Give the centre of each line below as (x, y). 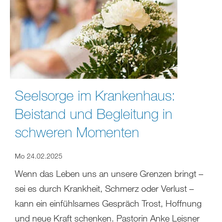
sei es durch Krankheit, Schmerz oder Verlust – (104, 189)
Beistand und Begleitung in (94, 114)
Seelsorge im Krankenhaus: (95, 95)
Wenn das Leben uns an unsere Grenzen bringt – (109, 174)
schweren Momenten (77, 132)
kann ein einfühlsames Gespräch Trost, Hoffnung (108, 203)
